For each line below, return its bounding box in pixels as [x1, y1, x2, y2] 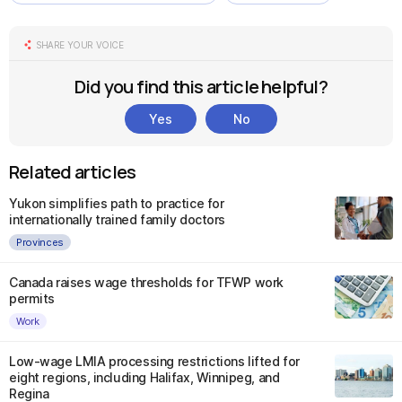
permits [9, 291, 56, 306]
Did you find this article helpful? [74, 74, 328, 99]
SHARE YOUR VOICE [36, 39, 124, 50]
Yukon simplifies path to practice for [9, 196, 224, 211]
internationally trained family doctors [9, 212, 226, 227]
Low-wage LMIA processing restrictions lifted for [9, 354, 300, 369]
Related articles [9, 160, 136, 184]
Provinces [16, 235, 65, 249]
